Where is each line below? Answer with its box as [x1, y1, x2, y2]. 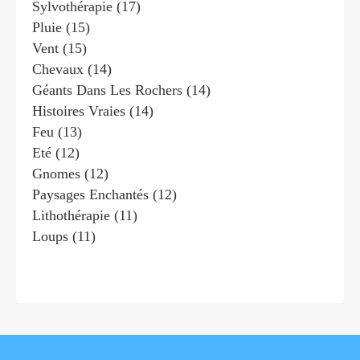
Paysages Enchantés [32, 186, 149, 202]
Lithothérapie [32, 207, 110, 223]
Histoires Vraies [32, 102, 125, 119]
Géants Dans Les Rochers [32, 81, 182, 98]
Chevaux [32, 60, 84, 77]
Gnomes [32, 165, 80, 182]
